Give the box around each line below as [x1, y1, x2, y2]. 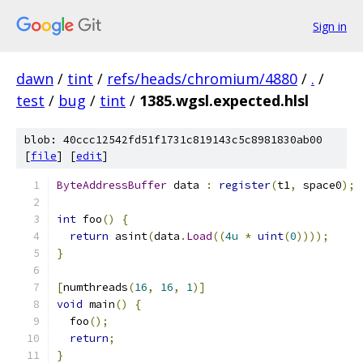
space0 [297, 178, 342, 192]
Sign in [313, 18, 347, 34]
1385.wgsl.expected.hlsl [139, 91, 309, 110]
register [219, 178, 271, 192]
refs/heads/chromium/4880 [107, 69, 297, 88]
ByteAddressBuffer [57, 178, 167, 192]
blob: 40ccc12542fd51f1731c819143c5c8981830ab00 [24, 133, 322, 147]
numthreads [63, 280, 128, 294]
